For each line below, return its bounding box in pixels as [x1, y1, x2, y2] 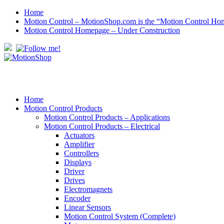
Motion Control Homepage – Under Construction [24, 26, 180, 34]
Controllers [64, 149, 99, 157]
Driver [64, 167, 84, 175]
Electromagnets [64, 185, 112, 193]
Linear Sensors [64, 203, 111, 211]
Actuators [64, 131, 94, 139]
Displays [64, 158, 91, 166]
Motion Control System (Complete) [64, 212, 175, 220]
